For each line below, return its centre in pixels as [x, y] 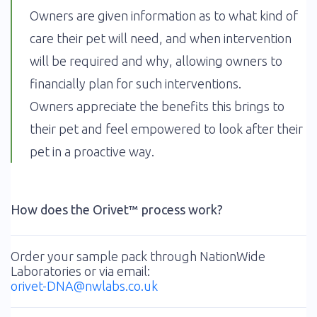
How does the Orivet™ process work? [117, 209]
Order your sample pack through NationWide [138, 256]
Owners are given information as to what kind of [164, 16]
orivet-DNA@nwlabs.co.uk [84, 286]
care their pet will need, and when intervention [161, 38]
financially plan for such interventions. [136, 83]
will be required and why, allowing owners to [156, 61]
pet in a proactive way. [92, 151]
